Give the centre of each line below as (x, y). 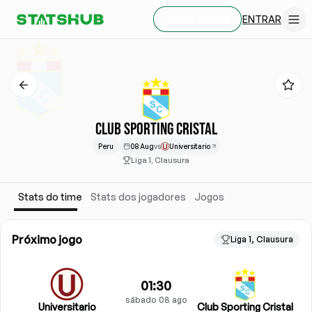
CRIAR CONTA (197, 19)
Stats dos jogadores (138, 197)
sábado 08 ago (156, 299)
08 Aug (142, 146)
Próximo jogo (47, 240)
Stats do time (50, 197)
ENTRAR (262, 19)
